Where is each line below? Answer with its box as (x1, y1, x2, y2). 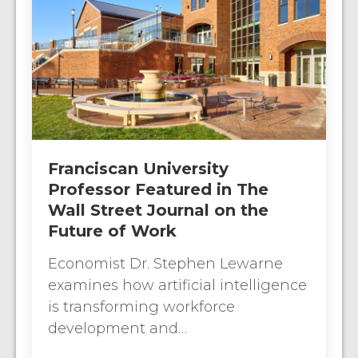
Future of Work (48, 221, 177, 241)
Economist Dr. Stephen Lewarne (48, 254, 283, 272)
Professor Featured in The (48, 179, 268, 199)
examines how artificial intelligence (48, 276, 307, 294)
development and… (48, 319, 187, 337)
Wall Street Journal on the (48, 200, 268, 220)
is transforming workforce (48, 297, 235, 316)
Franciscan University (48, 158, 229, 178)
